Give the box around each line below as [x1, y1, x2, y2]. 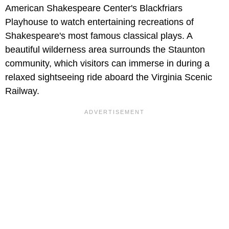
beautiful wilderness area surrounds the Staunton [5, 44, 205, 55]
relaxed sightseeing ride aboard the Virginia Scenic [5, 72, 212, 82]
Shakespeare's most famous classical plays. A [5, 30, 192, 41]
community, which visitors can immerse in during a [5, 58, 210, 68]
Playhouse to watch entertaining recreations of [5, 16, 194, 27]
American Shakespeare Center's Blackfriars [5, 3, 182, 13]
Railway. [5, 85, 39, 96]
